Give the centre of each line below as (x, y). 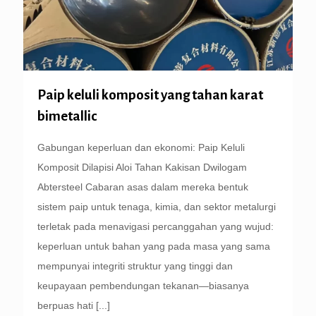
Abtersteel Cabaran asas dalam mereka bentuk (143, 187)
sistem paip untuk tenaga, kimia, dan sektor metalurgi (157, 206)
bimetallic (67, 116)
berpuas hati (65, 305)
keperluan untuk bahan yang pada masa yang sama (154, 246)
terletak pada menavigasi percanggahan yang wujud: (156, 226)
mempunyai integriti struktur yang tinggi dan (135, 266)
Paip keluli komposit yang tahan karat (150, 95)
